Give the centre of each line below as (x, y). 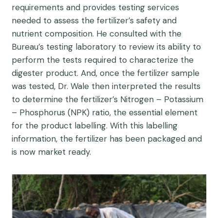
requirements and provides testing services (95, 7)
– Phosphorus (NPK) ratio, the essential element (105, 112)
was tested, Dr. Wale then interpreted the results (106, 86)
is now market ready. (51, 152)
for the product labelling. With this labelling (95, 125)
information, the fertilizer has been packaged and (107, 138)
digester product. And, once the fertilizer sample (106, 73)
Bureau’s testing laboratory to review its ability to (106, 46)
